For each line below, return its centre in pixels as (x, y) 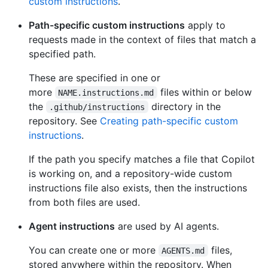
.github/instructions (97, 107)
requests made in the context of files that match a (142, 39)
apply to (205, 25)
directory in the (186, 106)
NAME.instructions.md (106, 92)
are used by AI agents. (167, 226)
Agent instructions (72, 226)
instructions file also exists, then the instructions (138, 188)
